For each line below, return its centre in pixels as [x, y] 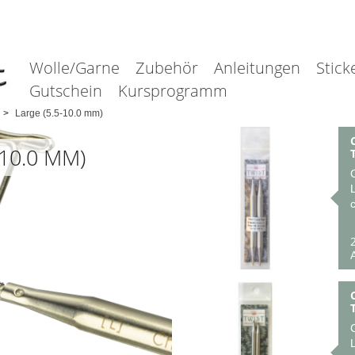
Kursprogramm [172, 91]
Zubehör [166, 68]
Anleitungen [257, 68]
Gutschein [65, 91]
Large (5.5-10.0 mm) [59, 113]
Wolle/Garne [74, 68]
